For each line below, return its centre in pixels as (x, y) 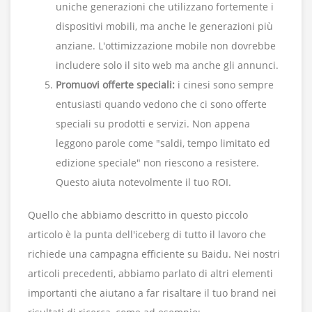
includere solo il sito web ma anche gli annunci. (167, 65)
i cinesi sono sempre (224, 85)
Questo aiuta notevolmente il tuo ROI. (143, 182)
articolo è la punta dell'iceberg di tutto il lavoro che (147, 235)
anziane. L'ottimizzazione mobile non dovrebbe (166, 46)
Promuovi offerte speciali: (115, 85)
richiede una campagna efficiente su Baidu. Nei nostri (154, 254)
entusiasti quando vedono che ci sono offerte (161, 104)
